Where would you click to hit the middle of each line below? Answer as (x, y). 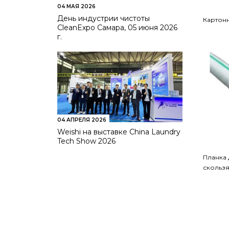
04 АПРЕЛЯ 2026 (82, 120)
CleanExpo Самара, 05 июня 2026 (117, 28)
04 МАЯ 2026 (76, 7)
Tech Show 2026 (86, 141)
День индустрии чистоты (104, 19)
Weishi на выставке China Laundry (119, 132)
